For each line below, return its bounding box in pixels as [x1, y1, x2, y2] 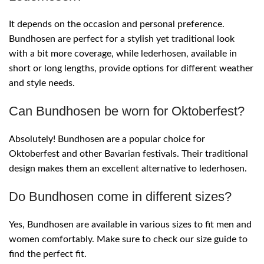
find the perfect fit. [9, 249, 87, 259]
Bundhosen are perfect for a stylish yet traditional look [9, 34, 235, 44]
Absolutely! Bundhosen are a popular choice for [9, 134, 205, 144]
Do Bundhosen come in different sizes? [9, 189, 232, 204]
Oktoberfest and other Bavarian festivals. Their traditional [9, 149, 248, 159]
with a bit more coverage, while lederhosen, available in [9, 49, 237, 59]
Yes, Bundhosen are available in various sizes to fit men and [9, 220, 252, 230]
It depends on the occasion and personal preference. [9, 19, 225, 29]
